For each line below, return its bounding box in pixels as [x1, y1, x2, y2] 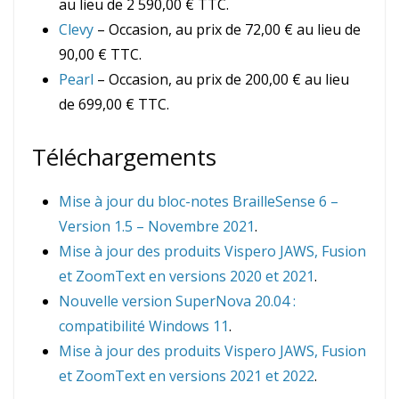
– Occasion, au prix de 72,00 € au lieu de [94, 20, 361, 40]
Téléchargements [32, 141, 216, 174]
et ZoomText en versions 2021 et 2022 [59, 366, 314, 387]
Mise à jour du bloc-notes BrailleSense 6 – [59, 191, 338, 212]
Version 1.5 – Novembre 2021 [59, 216, 255, 237]
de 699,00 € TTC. [59, 94, 169, 115]
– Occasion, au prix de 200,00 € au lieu [94, 69, 349, 90]
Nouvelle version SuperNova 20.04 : [59, 291, 296, 312]
